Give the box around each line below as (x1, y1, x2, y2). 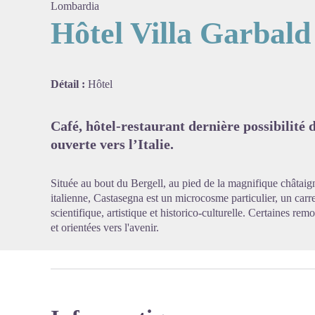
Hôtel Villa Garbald (51, 16, 311, 51)
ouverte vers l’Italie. (51, 136, 174, 152)
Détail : (51, 78, 88, 90)
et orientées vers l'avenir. (51, 221, 159, 233)
